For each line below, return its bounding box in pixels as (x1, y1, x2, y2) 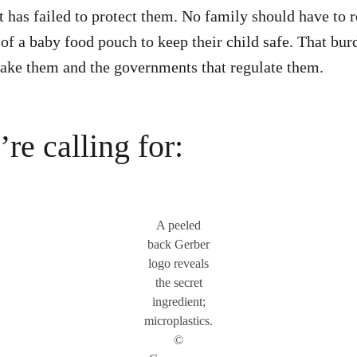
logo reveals (148, 257, 209, 270)
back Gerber (147, 237, 210, 251)
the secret (155, 276, 202, 289)
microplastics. (144, 314, 213, 328)
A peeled (156, 218, 201, 232)
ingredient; (151, 295, 206, 308)
